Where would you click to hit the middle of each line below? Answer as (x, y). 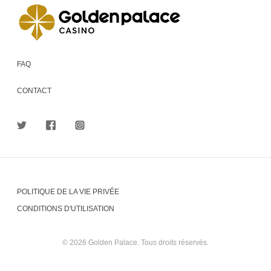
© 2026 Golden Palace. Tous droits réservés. (135, 243)
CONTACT (34, 91)
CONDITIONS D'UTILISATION (66, 209)
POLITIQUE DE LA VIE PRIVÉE (68, 192)
